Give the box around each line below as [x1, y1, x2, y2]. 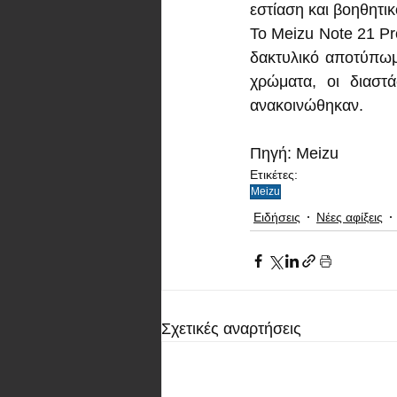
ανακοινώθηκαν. [250, 97, 363, 115]
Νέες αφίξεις [316, 209, 383, 224]
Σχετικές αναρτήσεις [161, 320, 301, 339]
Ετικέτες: [250, 167, 298, 183]
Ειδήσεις [253, 209, 300, 224]
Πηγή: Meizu [250, 144, 339, 163]
